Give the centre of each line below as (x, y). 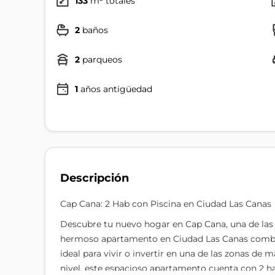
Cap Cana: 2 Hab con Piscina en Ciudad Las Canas (166, 204)
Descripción (95, 178)
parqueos (102, 60)
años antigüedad (116, 89)
